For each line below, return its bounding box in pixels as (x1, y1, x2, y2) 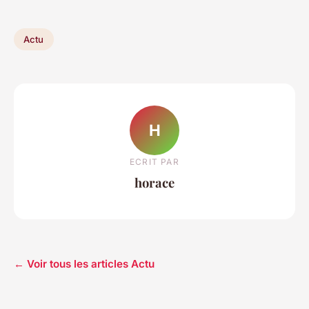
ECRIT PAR (130, 156, 179, 167)
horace (134, 173, 175, 191)
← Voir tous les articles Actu (14, 257, 154, 271)
